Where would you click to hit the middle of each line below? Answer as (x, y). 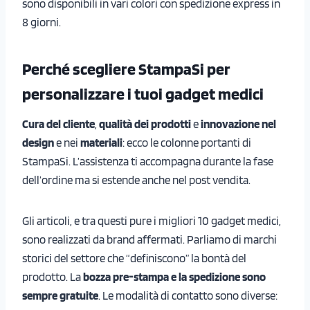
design (39, 142)
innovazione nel (238, 124)
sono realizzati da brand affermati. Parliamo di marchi (149, 239)
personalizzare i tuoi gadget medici (143, 93)
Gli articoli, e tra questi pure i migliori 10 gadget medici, (152, 220)
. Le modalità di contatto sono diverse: (188, 295)
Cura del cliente (58, 124)
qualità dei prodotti (146, 124)
